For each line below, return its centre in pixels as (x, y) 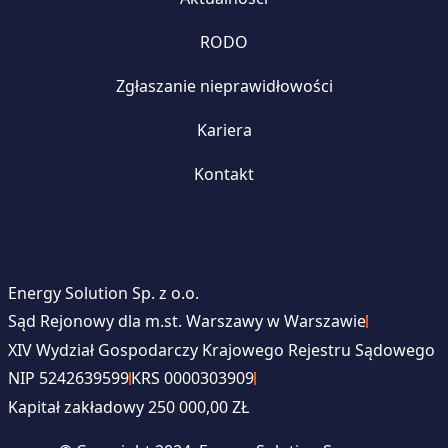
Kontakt (224, 173)
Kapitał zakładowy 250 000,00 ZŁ (128, 406)
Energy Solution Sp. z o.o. (103, 292)
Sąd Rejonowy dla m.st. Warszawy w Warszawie (186, 321)
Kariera (224, 129)
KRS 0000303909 (192, 378)
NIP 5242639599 (68, 378)
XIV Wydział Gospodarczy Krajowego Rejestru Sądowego (221, 349)
